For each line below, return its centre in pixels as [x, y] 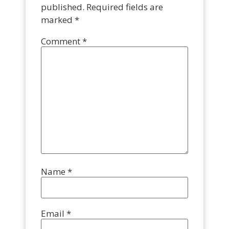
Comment [62, 41]
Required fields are [125, 7]
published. [63, 7]
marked [58, 20]
